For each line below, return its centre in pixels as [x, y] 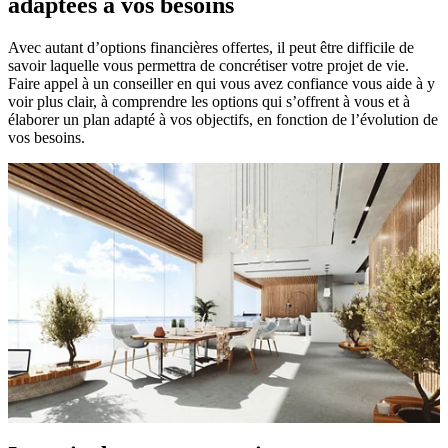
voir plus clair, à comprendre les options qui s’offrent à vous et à [209, 102]
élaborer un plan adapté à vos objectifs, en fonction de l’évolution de [223, 120]
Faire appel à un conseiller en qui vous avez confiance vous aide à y [221, 84]
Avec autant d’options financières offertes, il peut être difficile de [211, 48]
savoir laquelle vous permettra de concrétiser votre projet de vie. [208, 66]
